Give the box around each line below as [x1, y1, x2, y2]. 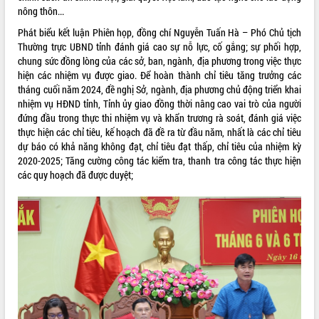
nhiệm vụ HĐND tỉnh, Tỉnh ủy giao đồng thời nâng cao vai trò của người [18, 96, 301, 110]
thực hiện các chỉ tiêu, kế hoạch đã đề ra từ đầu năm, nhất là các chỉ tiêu [18, 125, 301, 139]
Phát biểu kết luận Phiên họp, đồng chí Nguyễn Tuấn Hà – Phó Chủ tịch [18, 25, 301, 39]
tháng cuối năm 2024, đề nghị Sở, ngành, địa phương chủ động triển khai [18, 82, 301, 96]
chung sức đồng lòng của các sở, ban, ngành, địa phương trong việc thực [18, 53, 301, 68]
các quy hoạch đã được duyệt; [18, 167, 134, 182]
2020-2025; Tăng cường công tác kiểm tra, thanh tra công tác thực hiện [18, 153, 301, 167]
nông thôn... [18, 4, 65, 18]
